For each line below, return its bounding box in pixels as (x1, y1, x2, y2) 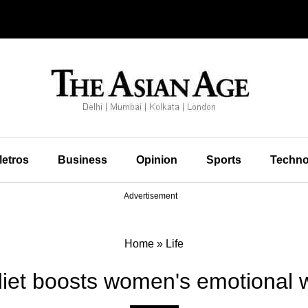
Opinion (135, 154, 177, 166)
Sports (206, 154, 241, 166)
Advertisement (124, 191, 177, 201)
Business (57, 154, 107, 166)
